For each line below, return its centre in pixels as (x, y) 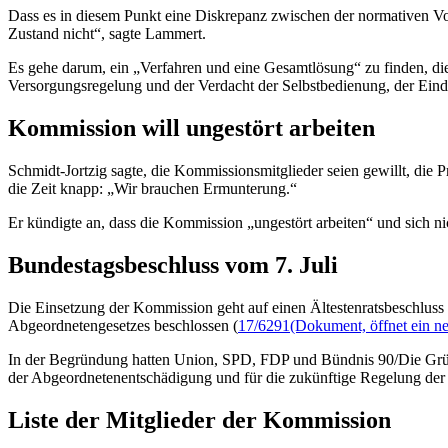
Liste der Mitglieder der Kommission (199, 419)
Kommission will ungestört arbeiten (191, 128)
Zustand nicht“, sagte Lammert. (107, 34)
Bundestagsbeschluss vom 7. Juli (173, 265)
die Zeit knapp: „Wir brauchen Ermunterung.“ (152, 189)
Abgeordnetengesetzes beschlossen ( (123, 326)
